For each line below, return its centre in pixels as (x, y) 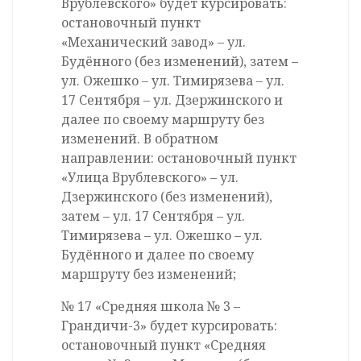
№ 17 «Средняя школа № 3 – (151, 307)
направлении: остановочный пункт (179, 158)
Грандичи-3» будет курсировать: (169, 326)
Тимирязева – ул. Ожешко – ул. (162, 236)
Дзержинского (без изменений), (167, 197)
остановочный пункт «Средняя (164, 345)
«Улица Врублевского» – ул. (150, 178)
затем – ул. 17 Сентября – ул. (153, 216)
